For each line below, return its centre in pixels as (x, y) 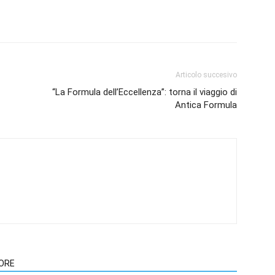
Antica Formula (206, 105)
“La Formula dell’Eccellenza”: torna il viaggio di (145, 92)
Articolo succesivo (206, 75)
